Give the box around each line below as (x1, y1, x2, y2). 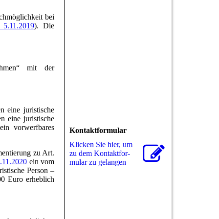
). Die (34, 22, 55, 30)
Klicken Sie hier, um (69, 140, 132, 149)
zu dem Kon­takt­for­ (69, 149, 130, 157)
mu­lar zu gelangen (69, 157, 126, 166)
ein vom (27, 157, 55, 166)
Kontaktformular (69, 126, 127, 134)
